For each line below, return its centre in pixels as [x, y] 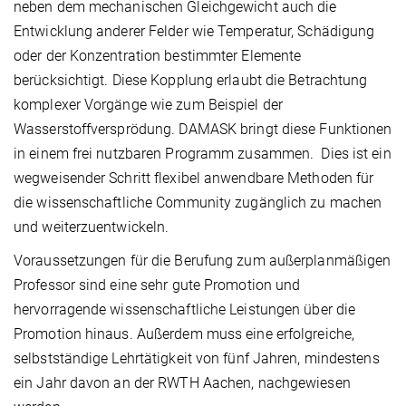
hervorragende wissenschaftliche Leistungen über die [185, 310]
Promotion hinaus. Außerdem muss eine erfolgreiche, [184, 334]
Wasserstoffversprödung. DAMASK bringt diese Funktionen [203, 130]
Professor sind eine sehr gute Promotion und [157, 285]
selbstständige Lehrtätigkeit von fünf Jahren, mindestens [197, 359]
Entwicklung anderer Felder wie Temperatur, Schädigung [194, 32]
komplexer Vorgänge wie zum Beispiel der [148, 105]
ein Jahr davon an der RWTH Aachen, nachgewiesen [182, 383]
